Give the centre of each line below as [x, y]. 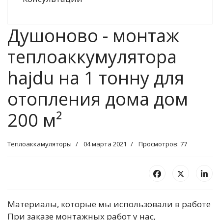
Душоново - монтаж [93, 36]
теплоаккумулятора [92, 57]
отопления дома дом [98, 99]
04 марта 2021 [105, 144]
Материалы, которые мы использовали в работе [109, 204]
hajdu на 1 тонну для [96, 78]
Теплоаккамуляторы [40, 144]
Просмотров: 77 [163, 144]
